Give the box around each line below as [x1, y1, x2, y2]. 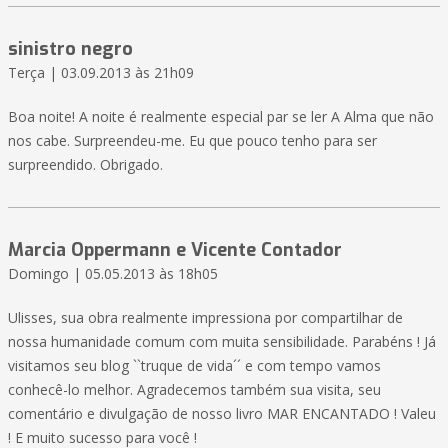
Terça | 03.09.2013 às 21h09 [8, 63, 194, 83]
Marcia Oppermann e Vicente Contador [8, 238, 342, 263]
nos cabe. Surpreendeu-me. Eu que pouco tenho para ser [8, 131, 377, 151]
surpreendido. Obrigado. [8, 155, 163, 175]
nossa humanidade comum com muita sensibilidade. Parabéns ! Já [8, 332, 436, 352]
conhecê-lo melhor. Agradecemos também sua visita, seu [8, 380, 381, 400]
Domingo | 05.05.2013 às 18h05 [8, 264, 218, 284]
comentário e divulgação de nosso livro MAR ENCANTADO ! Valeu [8, 404, 436, 424]
